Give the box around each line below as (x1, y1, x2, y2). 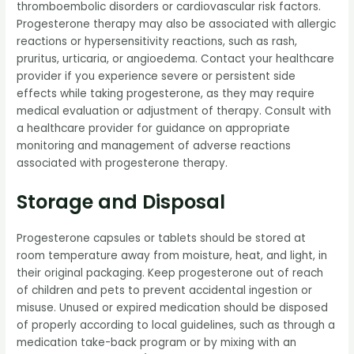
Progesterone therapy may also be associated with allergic (17, 16, 337, 32)
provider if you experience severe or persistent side (17, 68, 296, 84)
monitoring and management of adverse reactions (17, 137, 292, 153)
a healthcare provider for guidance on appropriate (17, 120, 291, 136)
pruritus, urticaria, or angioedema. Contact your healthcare (17, 51, 335, 66)
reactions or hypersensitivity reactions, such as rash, (17, 33, 298, 49)
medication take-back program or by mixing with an (17, 334, 297, 350)
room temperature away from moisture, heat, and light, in (17, 247, 328, 263)
